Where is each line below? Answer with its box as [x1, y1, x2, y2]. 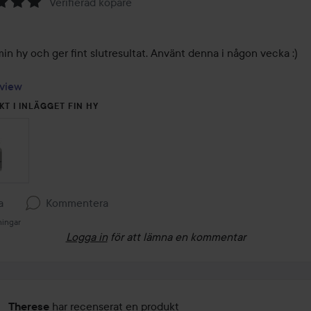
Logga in [65, 229, 108, 244]
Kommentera [46, 196, 108, 210]
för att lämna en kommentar [110, 229, 246, 244]
